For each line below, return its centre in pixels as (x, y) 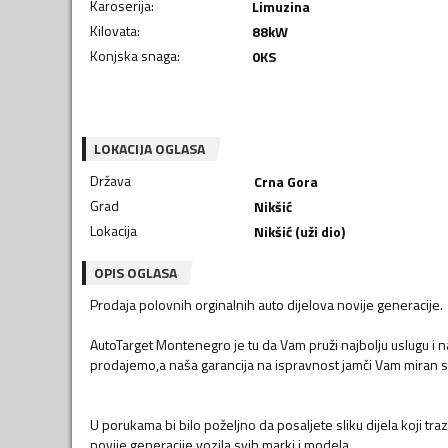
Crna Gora (285, 181)
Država (110, 180)
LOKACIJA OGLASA (149, 148)
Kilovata (113, 30)
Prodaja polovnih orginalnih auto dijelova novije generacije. (266, 304)
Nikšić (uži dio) (299, 231)
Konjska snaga (133, 55)
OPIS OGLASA (135, 272)
